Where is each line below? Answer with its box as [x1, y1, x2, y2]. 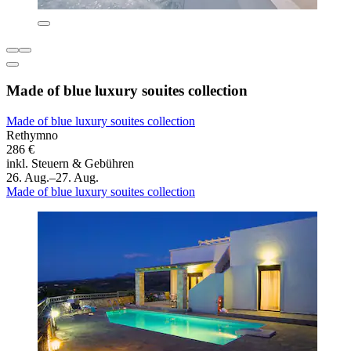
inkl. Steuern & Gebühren [6, 156, 134, 170]
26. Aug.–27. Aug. [6, 170, 99, 184]
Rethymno [6, 128, 58, 142]
